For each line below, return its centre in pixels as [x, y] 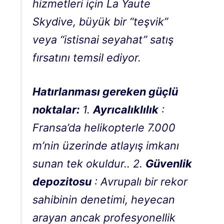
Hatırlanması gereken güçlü [105, 92]
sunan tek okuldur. [80, 164]
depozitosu [62, 182]
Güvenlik [169, 164]
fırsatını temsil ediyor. [87, 58]
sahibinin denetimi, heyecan [104, 200]
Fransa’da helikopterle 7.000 [104, 128]
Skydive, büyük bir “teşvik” [100, 22]
